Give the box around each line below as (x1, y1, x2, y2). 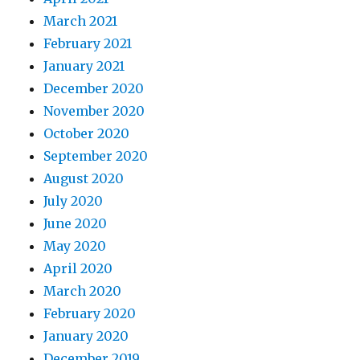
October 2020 (43, 125, 130, 142)
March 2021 (43, 13, 118, 30)
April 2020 (43, 260, 113, 277)
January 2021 (43, 58, 125, 75)
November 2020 (43, 103, 145, 120)
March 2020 (43, 283, 122, 300)
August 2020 (43, 170, 125, 187)
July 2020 (43, 193, 104, 210)
